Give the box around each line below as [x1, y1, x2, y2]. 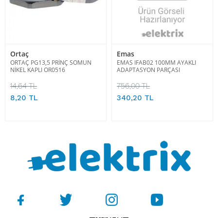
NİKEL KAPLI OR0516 [10, 65, 65, 74]
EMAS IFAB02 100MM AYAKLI [117, 58, 196, 67]
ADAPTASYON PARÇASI [117, 65, 180, 74]
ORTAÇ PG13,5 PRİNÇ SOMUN [10, 58, 91, 67]
